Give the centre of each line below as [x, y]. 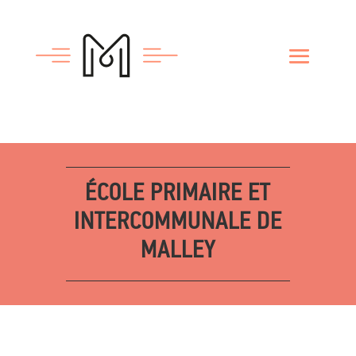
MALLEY [178, 252]
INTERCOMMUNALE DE [178, 223]
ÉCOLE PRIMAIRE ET [178, 194]
